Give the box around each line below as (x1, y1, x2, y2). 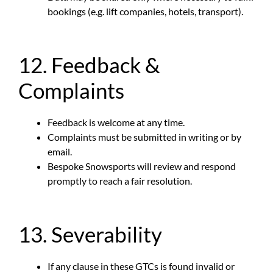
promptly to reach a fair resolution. (48, 174, 192, 186)
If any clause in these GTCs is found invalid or (48, 260, 235, 272)
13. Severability (18, 221, 162, 247)
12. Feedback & (18, 51, 160, 77)
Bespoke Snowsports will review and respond (48, 160, 236, 172)
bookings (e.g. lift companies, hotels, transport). (48, 5, 243, 17)
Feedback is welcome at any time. (48, 116, 185, 128)
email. (48, 145, 72, 157)
